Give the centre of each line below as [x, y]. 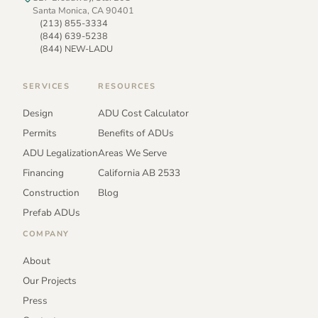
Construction [51, 192]
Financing [43, 172]
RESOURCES [127, 86]
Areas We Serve [132, 153]
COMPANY [46, 234]
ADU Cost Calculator [143, 113]
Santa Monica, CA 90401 [83, 10]
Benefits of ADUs [136, 133]
